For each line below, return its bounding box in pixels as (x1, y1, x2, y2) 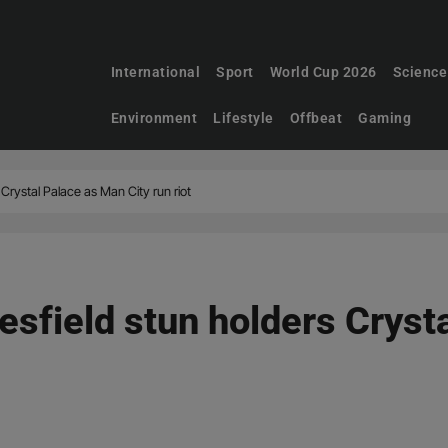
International (110, 64, 201, 80)
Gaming (358, 110, 412, 126)
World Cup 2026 (269, 64, 377, 80)
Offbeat (289, 110, 343, 126)
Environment (110, 110, 198, 126)
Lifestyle (213, 110, 274, 126)
